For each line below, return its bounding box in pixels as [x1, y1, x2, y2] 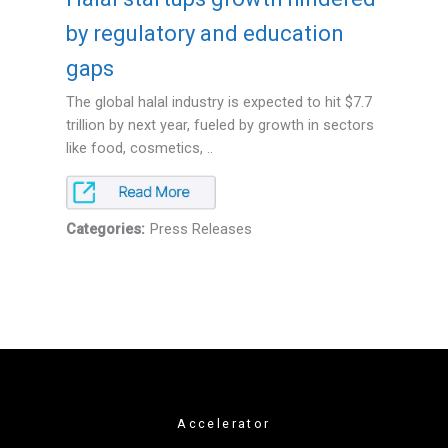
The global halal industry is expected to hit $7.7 [65, 92, 372, 111]
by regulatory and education [65, 20, 344, 46]
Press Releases [149, 219, 252, 238]
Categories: [65, 219, 145, 238]
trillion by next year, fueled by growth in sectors [65, 115, 374, 134]
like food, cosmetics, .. [65, 138, 213, 157]
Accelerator [177, 415, 271, 431]
